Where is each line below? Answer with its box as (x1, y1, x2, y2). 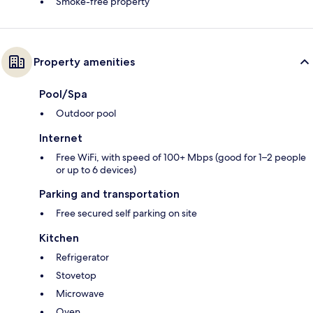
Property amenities (34, 55, 135, 69)
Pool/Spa (39, 87, 87, 101)
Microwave (56, 287, 104, 300)
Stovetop (56, 269, 96, 282)
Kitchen (39, 231, 79, 245)
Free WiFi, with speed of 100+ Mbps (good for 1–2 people (56, 151, 306, 164)
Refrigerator (56, 251, 109, 264)
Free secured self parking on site (56, 207, 197, 220)
